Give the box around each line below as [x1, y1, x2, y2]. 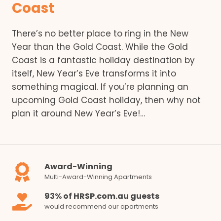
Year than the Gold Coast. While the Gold [12, 41, 188, 53]
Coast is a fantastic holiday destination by [12, 54, 195, 67]
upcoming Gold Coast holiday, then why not [12, 94, 201, 107]
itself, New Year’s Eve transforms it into [12, 68, 176, 80]
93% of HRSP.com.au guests [44, 190, 159, 202]
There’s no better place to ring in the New [12, 28, 188, 40]
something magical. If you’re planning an [12, 81, 188, 93]
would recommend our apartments [44, 201, 158, 211]
